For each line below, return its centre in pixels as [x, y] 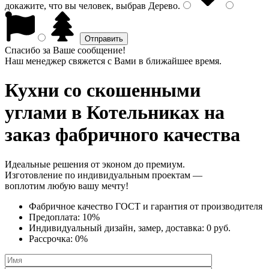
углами [36, 113]
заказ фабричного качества [122, 135]
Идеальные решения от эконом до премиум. [95, 164]
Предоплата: [56, 217]
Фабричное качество [72, 206]
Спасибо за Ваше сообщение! [65, 50]
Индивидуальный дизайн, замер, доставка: [118, 228]
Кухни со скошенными [103, 90]
